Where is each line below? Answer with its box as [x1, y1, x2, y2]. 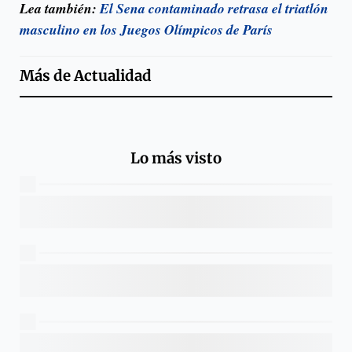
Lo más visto [130, 148, 222, 167]
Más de [20, 67, 74, 86]
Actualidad [74, 67, 152, 86]
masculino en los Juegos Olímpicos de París [20, 20, 273, 40]
